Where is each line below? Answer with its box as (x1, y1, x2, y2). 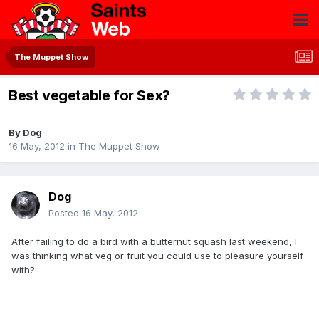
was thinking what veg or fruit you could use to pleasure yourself (11, 250, 303, 262)
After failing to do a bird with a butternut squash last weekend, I (11, 236, 297, 248)
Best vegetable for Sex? (9, 87, 170, 105)
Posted (48, 207, 82, 219)
